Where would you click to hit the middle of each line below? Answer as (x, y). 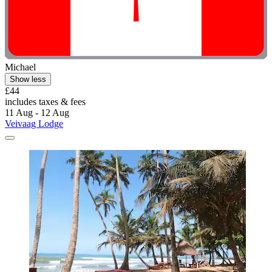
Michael (20, 67)
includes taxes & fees (45, 101)
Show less (28, 79)
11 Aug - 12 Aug (37, 112)
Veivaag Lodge (34, 123)
